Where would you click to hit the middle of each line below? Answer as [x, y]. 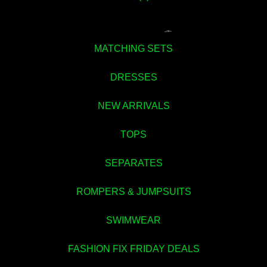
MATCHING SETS [133, 49]
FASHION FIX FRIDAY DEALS [133, 249]
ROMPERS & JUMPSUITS [133, 192]
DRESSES [133, 77]
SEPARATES [133, 163]
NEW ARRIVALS [133, 106]
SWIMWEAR [133, 220]
